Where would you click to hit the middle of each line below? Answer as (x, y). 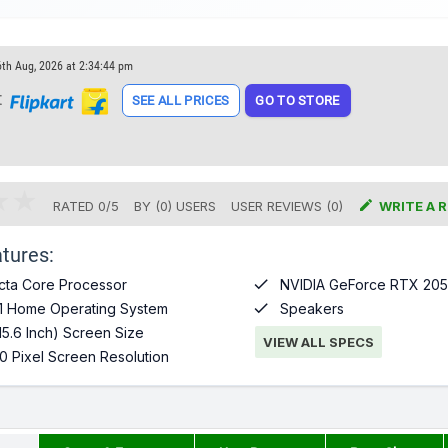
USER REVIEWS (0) (286, 206)
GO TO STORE (297, 101)
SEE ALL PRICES (180, 101)
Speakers (311, 308)
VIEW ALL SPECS (318, 342)
